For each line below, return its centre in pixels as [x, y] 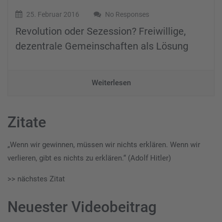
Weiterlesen [111, 83]
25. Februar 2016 [52, 15]
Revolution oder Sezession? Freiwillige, [101, 31]
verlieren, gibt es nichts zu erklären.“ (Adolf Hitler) [89, 158]
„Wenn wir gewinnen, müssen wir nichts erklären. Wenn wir [104, 145]
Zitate [27, 122]
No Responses [126, 15]
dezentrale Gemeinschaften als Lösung [102, 46]
